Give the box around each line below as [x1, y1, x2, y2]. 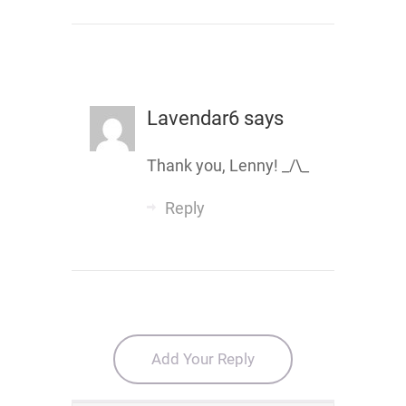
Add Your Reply [151, 350, 255, 368]
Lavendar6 [146, 107, 239, 130]
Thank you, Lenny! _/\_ [146, 156, 309, 175]
